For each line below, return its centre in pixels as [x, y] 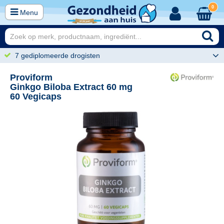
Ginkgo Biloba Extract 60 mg [71, 87]
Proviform [31, 77]
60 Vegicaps [36, 96]
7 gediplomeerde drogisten [57, 55]
